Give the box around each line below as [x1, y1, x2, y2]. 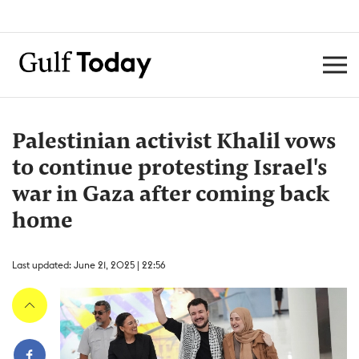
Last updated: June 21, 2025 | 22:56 [12, 259, 166, 271]
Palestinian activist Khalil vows [12, 131, 336, 154]
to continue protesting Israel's [12, 158, 327, 180]
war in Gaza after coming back [12, 184, 329, 207]
